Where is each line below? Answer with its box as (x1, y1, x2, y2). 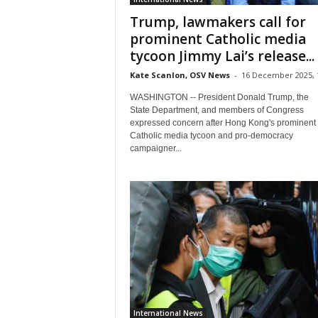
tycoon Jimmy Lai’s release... (129, 47, 314, 65)
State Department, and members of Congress (129, 105, 304, 115)
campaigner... (129, 143, 182, 153)
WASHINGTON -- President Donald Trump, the (129, 92, 309, 102)
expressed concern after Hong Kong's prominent (129, 118, 316, 128)
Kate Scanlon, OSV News (129, 70, 230, 80)
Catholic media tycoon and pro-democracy (129, 131, 293, 141)
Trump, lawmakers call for (129, 13, 306, 31)
